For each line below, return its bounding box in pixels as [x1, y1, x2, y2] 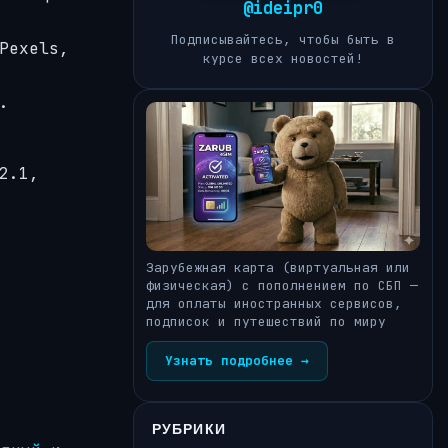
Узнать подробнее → [165, 350, 309, 368]
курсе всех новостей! [203, 50, 363, 68]
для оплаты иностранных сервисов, [146, 294, 402, 312]
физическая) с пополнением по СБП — [146, 276, 418, 294]
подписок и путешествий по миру [146, 312, 386, 330]
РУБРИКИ [152, 419, 226, 437]
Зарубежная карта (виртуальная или [146, 258, 410, 276]
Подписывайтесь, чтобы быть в [171, 31, 395, 49]
